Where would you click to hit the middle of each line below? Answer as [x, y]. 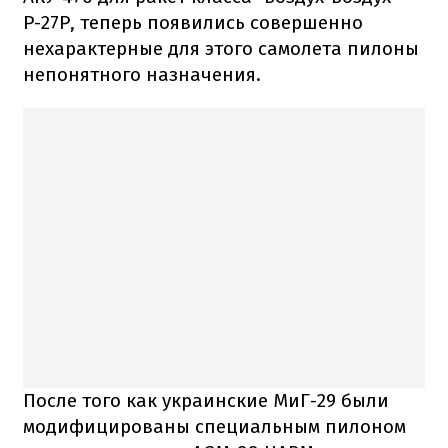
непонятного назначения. [142, 74]
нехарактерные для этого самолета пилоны [221, 48]
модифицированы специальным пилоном [214, 426]
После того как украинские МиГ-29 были [206, 400]
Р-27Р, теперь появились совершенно [193, 22]
